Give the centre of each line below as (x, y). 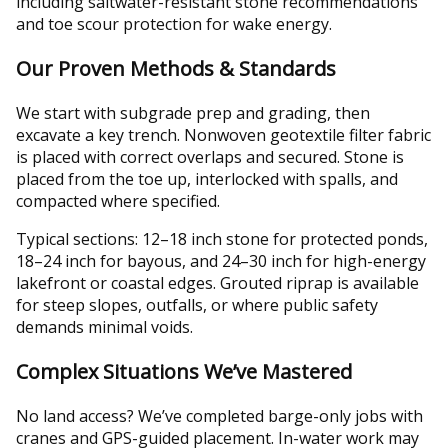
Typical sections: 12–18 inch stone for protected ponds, (222, 238)
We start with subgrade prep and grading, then (193, 112)
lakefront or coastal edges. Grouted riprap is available (217, 282)
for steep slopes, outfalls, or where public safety (197, 304)
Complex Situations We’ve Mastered (184, 371)
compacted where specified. (118, 200)
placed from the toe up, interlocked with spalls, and (207, 178)
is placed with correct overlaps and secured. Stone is (210, 156)
